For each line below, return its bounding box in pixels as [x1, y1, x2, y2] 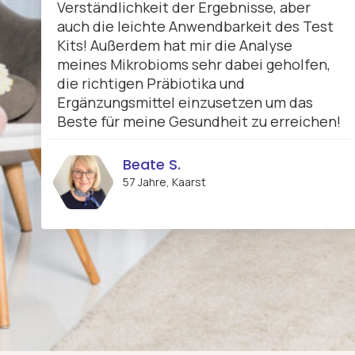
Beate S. [123, 155, 181, 175]
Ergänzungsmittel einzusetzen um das [57, 93, 313, 113]
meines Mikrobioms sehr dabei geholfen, [57, 55, 330, 74]
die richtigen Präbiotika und [57, 74, 245, 94]
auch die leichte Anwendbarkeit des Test [57, 17, 334, 36]
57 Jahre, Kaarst [123, 174, 206, 190]
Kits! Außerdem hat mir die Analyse [57, 36, 292, 55]
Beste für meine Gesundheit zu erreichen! [57, 112, 341, 132]
